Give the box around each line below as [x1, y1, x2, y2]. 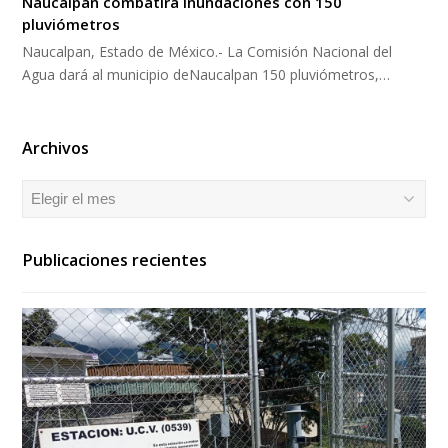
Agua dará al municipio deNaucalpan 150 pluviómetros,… [22, 65, 391, 85]
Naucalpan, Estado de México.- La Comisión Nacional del [22, 42, 393, 62]
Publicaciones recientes [22, 249, 208, 272]
